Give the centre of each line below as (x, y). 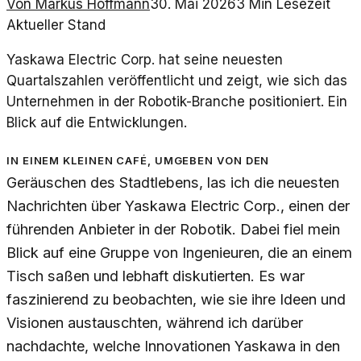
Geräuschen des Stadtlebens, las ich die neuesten (173, 183)
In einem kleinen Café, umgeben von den (138, 160)
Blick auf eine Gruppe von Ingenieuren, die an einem (179, 253)
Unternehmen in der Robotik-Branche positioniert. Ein (177, 102)
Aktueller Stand (56, 25)
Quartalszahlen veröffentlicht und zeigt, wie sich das (177, 81)
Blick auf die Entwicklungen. (97, 123)
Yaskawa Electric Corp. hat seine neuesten (145, 60)
